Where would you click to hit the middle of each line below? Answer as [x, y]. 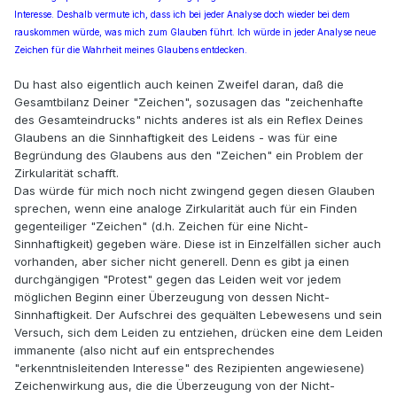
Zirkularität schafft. [66, 173]
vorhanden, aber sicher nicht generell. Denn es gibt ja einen [182, 262]
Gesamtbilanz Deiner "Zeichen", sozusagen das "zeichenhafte [189, 102]
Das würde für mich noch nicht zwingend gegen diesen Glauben [195, 191]
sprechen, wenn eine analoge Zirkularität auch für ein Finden [186, 209]
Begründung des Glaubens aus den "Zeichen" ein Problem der [189, 156]
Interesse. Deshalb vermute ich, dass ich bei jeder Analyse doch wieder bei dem [182, 15]
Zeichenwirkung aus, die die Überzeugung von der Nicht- [175, 386]
